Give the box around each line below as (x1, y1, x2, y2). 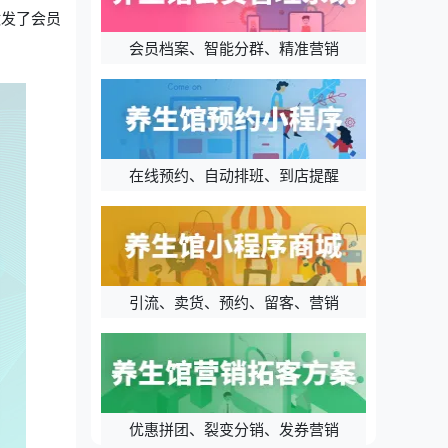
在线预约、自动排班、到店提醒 (128, 165, 339, 185)
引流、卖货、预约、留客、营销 (128, 292, 339, 312)
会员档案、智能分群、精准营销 (128, 38, 339, 58)
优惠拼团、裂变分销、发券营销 (128, 419, 339, 439)
